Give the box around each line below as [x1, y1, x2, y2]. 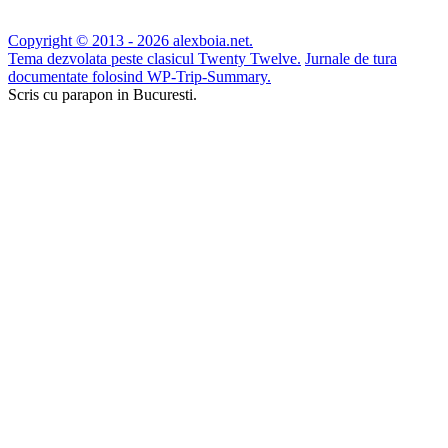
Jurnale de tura [305, 49, 397, 67]
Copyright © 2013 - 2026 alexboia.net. [8, 31, 253, 49]
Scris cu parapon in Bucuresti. [8, 85, 197, 103]
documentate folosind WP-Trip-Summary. [8, 67, 271, 85]
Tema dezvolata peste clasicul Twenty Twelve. [8, 49, 301, 67]
